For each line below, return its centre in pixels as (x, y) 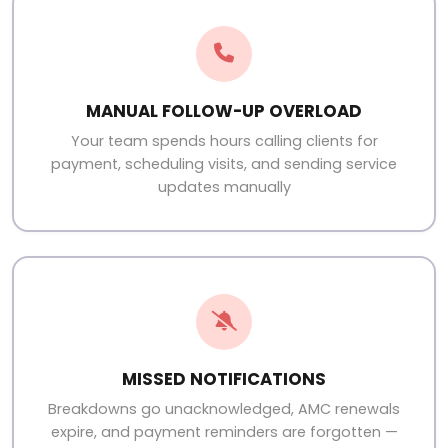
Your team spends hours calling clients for (224, 140)
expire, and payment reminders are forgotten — (224, 431)
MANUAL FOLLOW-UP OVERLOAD (224, 110)
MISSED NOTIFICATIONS (224, 378)
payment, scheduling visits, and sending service (224, 163)
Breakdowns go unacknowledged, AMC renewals (224, 408)
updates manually (224, 186)
